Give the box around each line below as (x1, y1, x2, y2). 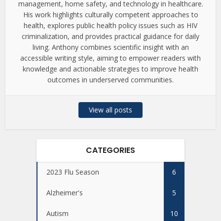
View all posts (89, 105, 132, 115)
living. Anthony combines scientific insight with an (32, 42, 189, 52)
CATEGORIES (86, 145, 135, 156)
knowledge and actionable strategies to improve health (23, 64, 198, 74)
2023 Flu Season (46, 167, 99, 177)
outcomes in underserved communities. (47, 75, 174, 85)
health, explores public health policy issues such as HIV (24, 21, 197, 31)
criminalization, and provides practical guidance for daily (22, 32, 199, 41)
